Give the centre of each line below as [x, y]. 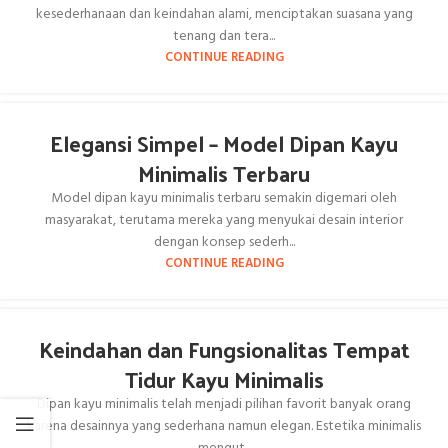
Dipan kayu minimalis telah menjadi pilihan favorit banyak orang [224, 404]
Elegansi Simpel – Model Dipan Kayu [224, 143]
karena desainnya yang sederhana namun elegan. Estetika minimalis [224, 426]
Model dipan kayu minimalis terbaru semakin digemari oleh [224, 198]
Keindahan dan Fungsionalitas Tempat [224, 349]
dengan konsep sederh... [224, 242]
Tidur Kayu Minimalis [224, 379]
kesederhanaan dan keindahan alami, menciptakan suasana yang [224, 14]
